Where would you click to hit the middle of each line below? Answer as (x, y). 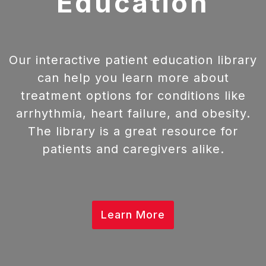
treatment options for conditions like (133, 96)
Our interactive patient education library (133, 60)
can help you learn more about (133, 78)
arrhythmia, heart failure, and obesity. (133, 114)
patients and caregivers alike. (133, 149)
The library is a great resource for (133, 132)
